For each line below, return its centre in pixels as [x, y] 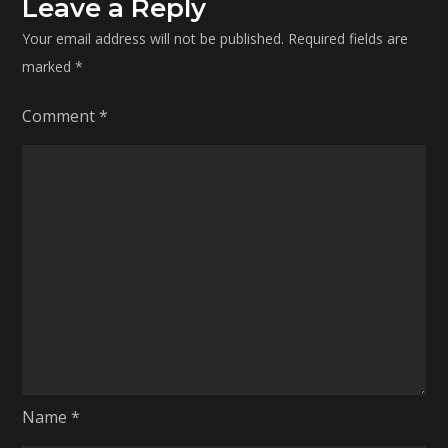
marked [49, 67]
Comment [61, 116]
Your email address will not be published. [153, 39]
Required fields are [348, 39]
